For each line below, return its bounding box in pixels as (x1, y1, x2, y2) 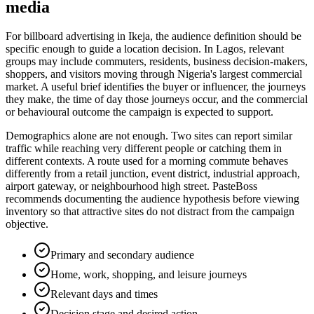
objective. (6, 218, 48, 231)
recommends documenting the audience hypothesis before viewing (6, 193, 299, 205)
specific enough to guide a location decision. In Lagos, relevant (6, 43, 284, 55)
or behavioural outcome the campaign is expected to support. (6, 106, 273, 118)
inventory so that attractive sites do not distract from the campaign (6, 205, 294, 218)
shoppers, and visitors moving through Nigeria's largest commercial (6, 68, 302, 81)
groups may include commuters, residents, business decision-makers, (6, 55, 308, 68)
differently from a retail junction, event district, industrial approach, (6, 168, 300, 180)
